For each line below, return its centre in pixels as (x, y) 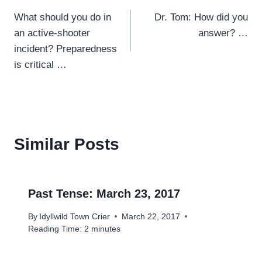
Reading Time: (55, 229)
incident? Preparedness (65, 49)
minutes (106, 229)
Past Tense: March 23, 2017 (104, 194)
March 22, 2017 (151, 216)
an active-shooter (52, 33)
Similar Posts (67, 144)
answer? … (223, 33)
